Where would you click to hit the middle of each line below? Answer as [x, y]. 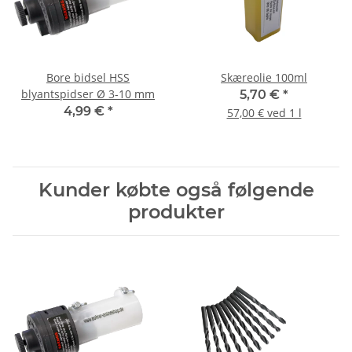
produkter [176, 212]
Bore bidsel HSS [88, 78]
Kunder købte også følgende [176, 190]
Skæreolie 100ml [264, 78]
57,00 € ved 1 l [264, 113]
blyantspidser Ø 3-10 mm [88, 94]
